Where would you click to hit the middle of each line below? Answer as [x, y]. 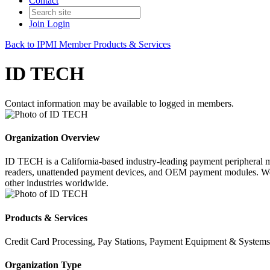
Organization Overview [52, 138]
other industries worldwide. [57, 183]
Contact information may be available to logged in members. [119, 103]
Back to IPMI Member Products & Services [88, 44]
